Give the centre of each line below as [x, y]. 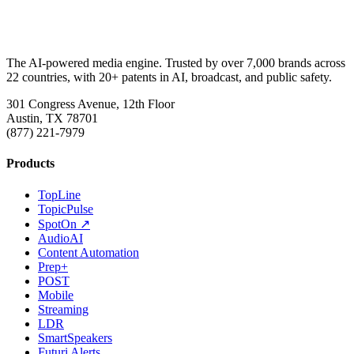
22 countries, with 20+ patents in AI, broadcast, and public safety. [169, 77]
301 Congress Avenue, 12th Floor [90, 104]
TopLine [59, 194]
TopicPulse [66, 209]
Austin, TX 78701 [52, 118]
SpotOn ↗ [64, 224]
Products [30, 164]
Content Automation [88, 252]
